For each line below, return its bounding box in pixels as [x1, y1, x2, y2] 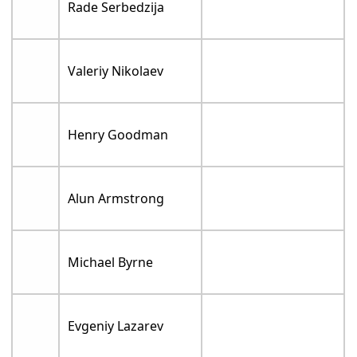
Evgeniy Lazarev [68, 317, 164, 335]
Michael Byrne [68, 253, 154, 271]
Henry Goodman [68, 126, 169, 143]
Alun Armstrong [68, 190, 165, 207]
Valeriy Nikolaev [68, 62, 164, 80]
